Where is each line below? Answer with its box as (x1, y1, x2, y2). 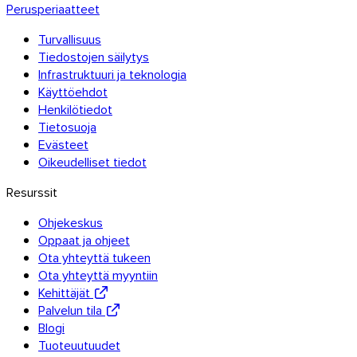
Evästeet (38, 135, 88, 153)
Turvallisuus (38, 30, 101, 48)
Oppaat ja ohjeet (38, 231, 130, 249)
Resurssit (6, 183, 57, 201)
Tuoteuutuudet (38, 336, 120, 354)
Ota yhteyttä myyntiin (38, 266, 158, 284)
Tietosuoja (38, 118, 96, 135)
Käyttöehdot (38, 83, 108, 100)
